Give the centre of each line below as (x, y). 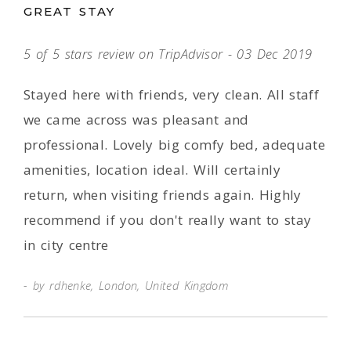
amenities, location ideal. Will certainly (152, 170)
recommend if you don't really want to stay (168, 220)
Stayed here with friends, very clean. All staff (171, 94)
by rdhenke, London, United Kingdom (128, 285)
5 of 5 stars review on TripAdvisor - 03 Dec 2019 (168, 54)
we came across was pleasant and (136, 119)
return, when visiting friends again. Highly (163, 195)
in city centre (66, 245)
